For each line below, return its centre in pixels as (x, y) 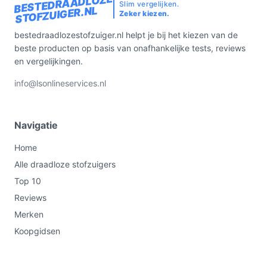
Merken (29, 214)
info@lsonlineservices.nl (60, 83)
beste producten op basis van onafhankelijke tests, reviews (130, 48)
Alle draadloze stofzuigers (65, 164)
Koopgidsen (37, 231)
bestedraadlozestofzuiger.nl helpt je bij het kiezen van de (126, 35)
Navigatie (36, 125)
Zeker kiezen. (145, 13)
